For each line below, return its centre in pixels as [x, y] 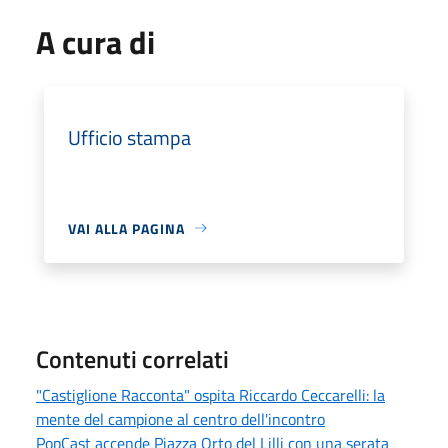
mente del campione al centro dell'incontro [180, 418]
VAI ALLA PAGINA [126, 228]
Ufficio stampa [129, 137]
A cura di [95, 41]
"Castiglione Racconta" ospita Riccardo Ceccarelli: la [210, 394]
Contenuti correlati [132, 358]
